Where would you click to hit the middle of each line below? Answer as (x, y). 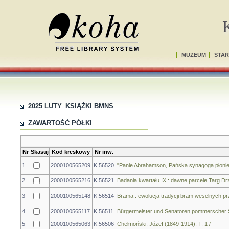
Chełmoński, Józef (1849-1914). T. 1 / (164, 224)
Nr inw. (104, 152)
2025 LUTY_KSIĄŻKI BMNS (71, 106)
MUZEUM (194, 55)
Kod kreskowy (71, 152)
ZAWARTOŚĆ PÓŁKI (60, 123)
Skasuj (40, 152)
